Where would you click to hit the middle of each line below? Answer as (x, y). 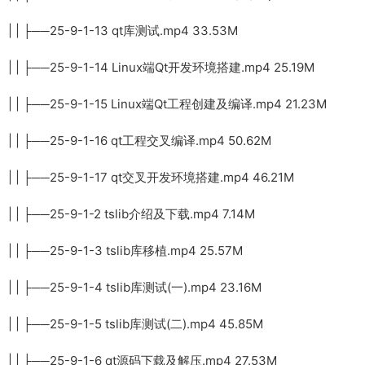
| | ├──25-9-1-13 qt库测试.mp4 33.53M (123, 30)
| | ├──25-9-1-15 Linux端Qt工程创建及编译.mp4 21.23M (167, 103)
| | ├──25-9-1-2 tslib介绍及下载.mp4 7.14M (132, 213)
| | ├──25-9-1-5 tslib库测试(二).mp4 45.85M (136, 323)
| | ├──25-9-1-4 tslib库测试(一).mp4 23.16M (135, 287)
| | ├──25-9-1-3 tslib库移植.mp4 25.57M (125, 250)
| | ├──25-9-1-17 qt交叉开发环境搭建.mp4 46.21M (151, 177)
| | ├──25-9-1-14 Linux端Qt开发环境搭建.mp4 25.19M (161, 67)
